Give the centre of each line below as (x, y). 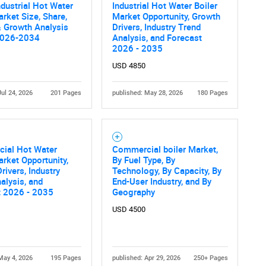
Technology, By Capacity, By (167, 171)
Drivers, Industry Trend (156, 27)
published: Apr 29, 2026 (146, 258)
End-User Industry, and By (161, 181)
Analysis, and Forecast (157, 38)
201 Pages (66, 93)
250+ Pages (210, 258)
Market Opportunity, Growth (166, 16)
